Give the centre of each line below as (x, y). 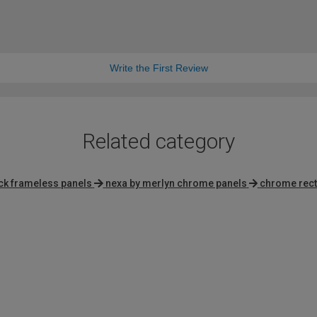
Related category (158, 142)
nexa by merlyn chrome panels (176, 184)
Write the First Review (158, 68)
